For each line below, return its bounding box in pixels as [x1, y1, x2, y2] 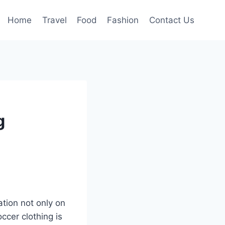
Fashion [107, 15, 139, 25]
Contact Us [149, 15, 194, 25]
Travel [42, 15, 67, 25]
